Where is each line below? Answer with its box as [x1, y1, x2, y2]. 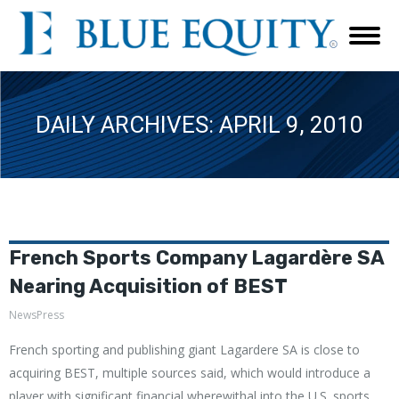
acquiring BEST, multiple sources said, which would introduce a [9, 364, 370, 381]
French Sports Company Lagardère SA [9, 246, 384, 270]
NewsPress [9, 307, 64, 322]
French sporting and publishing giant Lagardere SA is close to [9, 341, 360, 358]
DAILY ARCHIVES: [36, 111, 219, 138]
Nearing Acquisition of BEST [9, 274, 288, 298]
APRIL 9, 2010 [219, 111, 363, 138]
